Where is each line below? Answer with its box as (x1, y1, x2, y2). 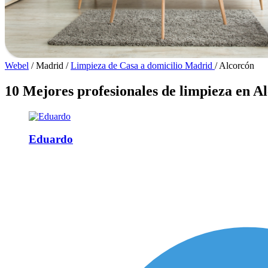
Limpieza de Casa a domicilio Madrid (71, 60, 215, 71)
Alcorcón (219, 60, 254, 71)
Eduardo (29, 133, 73, 146)
